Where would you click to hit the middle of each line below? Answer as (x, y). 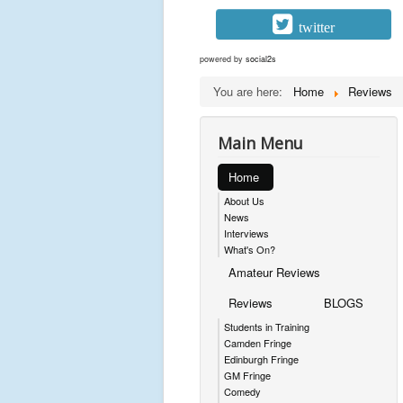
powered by (223, 58)
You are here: (251, 91)
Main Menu (260, 143)
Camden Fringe (258, 342)
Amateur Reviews (274, 272)
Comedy (242, 391)
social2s (261, 58)
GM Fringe (247, 375)
